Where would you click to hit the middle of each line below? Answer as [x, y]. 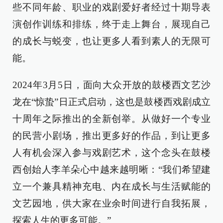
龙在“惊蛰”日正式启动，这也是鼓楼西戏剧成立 [111, 102]
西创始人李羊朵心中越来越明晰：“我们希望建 [111, 169]
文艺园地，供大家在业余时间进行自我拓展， [111, 203]
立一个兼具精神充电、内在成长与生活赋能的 [111, 186]
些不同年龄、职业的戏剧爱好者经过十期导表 [111, 7]
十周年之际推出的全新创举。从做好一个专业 [111, 119]
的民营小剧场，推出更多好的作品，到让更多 [111, 136]
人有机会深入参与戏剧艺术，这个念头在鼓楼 [111, 153]
